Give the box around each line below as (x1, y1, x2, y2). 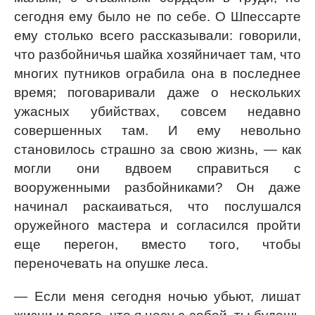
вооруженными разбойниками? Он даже (14, 180, 301, 195)
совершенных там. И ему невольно (14, 123, 301, 138)
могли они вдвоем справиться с (14, 161, 301, 176)
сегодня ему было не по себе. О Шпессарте (14, 9, 301, 24)
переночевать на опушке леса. (14, 256, 208, 271)
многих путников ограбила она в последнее (14, 66, 301, 81)
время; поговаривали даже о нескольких (14, 85, 301, 100)
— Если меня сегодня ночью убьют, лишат (14, 289, 301, 304)
